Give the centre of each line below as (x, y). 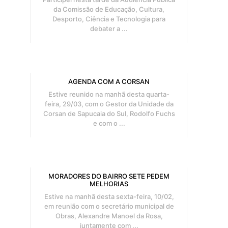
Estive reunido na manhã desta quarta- (109, 94)
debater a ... (109, 28)
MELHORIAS (109, 183)
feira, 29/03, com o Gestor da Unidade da (109, 104)
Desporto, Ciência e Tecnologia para (109, 19)
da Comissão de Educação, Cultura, (109, 9)
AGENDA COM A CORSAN (109, 81)
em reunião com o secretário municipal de (109, 206)
